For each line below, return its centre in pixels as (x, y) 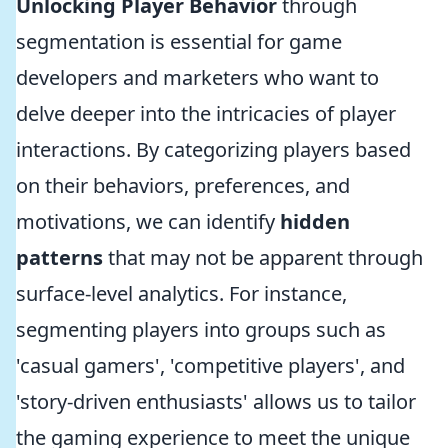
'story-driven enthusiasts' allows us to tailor (216, 401)
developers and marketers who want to (197, 77)
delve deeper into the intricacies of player (206, 113)
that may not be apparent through (263, 257)
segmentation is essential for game (179, 41)
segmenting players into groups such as (201, 329)
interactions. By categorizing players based (213, 149)
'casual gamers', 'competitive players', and (210, 365)
